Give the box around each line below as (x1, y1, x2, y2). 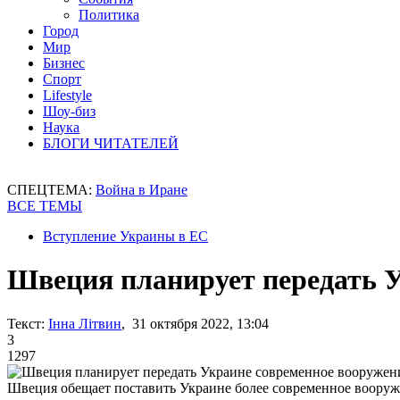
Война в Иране (96, 182, 187, 197)
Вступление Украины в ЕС (43, 229, 208, 244)
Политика (79, 7, 139, 22)
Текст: (7, 315, 45, 331)
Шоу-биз (43, 104, 96, 119)
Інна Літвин (48, 315, 121, 331)
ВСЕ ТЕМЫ (7, 198, 82, 213)
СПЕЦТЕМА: (7, 182, 96, 197)
